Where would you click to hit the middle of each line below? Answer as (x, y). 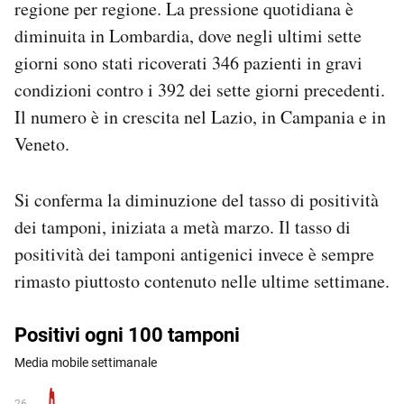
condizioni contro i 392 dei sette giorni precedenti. (200, 89)
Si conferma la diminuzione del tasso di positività (197, 199)
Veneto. (42, 143)
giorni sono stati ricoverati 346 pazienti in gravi (188, 62)
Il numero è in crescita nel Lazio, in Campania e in (200, 116)
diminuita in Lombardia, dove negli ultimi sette (188, 35)
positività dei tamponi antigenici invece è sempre (194, 253)
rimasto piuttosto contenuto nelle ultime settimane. (202, 280)
